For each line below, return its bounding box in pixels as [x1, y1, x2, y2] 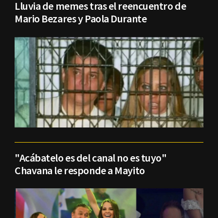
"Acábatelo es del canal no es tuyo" [15, 151, 167, 165]
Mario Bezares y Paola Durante [15, 12, 147, 26]
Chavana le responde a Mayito [15, 163, 145, 178]
